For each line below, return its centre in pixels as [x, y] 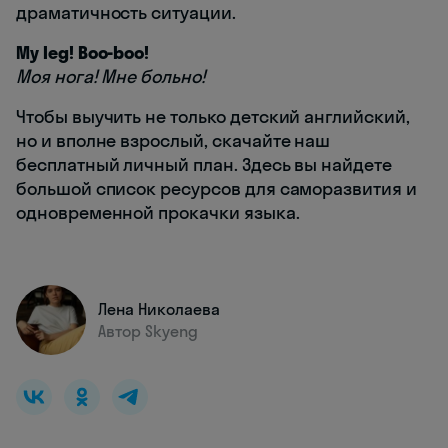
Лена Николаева [159, 308]
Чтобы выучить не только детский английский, [213, 116]
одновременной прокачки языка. [158, 212]
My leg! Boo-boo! [83, 52]
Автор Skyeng [148, 330]
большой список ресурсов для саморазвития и [216, 188]
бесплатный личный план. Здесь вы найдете [204, 164]
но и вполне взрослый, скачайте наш [173, 140]
